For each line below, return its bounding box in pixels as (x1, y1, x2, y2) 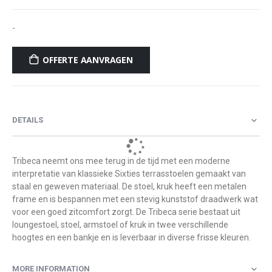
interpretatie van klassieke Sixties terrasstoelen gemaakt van (12, 168, 246, 178)
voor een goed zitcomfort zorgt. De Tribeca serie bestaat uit (12, 206, 240, 217)
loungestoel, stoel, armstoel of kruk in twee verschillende (12, 219, 228, 229)
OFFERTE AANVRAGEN (42, 54, 133, 66)
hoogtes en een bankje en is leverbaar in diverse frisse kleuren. (12, 232, 251, 242)
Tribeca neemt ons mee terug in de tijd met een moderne (12, 155, 230, 166)
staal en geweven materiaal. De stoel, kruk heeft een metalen (12, 181, 246, 191)
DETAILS (12, 115, 43, 124)
